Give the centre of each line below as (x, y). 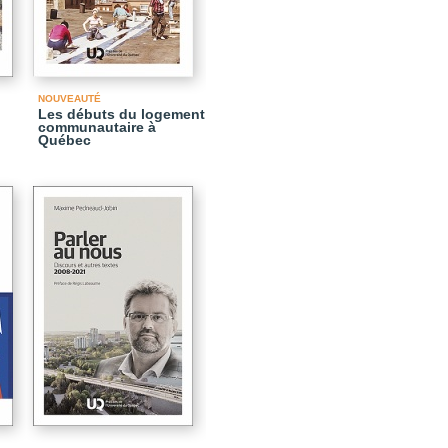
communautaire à (97, 127)
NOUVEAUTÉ (69, 98)
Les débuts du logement (121, 114)
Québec (64, 140)
